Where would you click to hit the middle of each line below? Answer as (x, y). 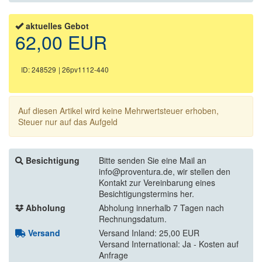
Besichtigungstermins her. (146, 193)
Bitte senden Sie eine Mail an (153, 160)
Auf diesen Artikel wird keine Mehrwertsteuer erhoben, (118, 110)
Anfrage (113, 255)
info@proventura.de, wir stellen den (165, 171)
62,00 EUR (61, 41)
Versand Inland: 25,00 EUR (149, 232)
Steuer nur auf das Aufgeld (68, 121)
